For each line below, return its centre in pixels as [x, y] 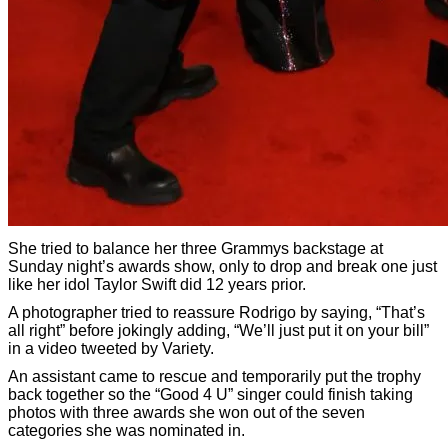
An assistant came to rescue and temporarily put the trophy [214, 377]
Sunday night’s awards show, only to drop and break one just [222, 267]
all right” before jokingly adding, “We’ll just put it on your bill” [218, 331]
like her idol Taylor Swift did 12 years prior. [157, 285]
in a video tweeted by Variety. [111, 349]
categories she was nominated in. [126, 431]
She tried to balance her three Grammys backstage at [195, 249]
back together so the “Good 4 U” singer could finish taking [210, 395]
